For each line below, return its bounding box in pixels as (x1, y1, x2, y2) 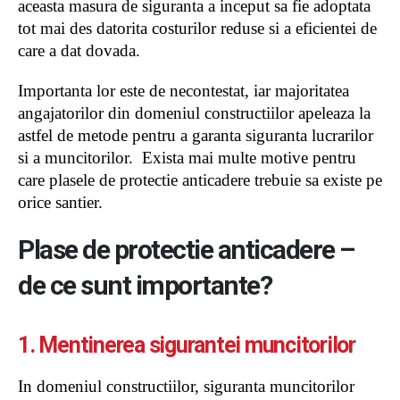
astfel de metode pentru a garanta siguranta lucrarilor (18, 125, 373, 145)
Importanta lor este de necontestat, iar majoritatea (18, 80, 349, 100)
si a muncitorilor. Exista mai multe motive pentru (18, 147, 356, 167)
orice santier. (18, 192, 103, 212)
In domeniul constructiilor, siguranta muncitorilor (18, 376, 354, 396)
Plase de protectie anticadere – (18, 233, 354, 265)
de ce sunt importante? (18, 269, 271, 301)
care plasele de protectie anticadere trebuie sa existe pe (18, 170, 382, 189)
